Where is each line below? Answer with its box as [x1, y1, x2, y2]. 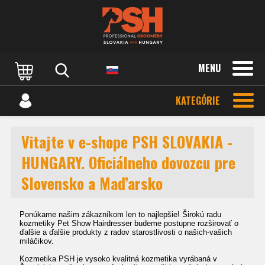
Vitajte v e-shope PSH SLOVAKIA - [21, 130, 232, 153]
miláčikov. [20, 237, 54, 245]
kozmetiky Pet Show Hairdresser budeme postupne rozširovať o [20, 219, 238, 228]
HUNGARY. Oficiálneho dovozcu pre [21, 151, 235, 174]
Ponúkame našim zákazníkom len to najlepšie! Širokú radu [20, 210, 221, 219]
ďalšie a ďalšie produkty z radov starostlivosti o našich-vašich [20, 228, 232, 237]
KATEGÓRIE [176, 93, 220, 108]
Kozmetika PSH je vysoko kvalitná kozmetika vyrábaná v [20, 254, 217, 263]
